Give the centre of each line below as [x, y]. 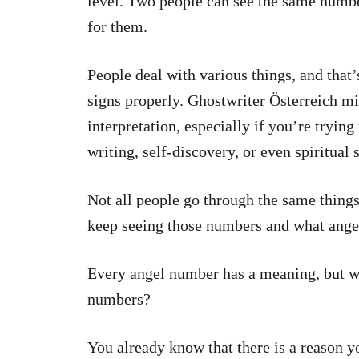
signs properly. [137, 101]
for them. [117, 27]
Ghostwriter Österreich [262, 101]
